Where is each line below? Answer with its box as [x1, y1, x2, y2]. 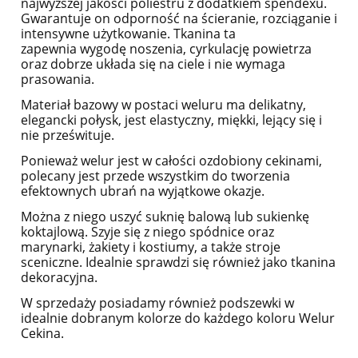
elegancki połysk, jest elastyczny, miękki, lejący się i [21, 111, 322, 129]
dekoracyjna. [21, 268, 97, 287]
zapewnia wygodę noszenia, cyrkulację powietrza [21, 40, 312, 58]
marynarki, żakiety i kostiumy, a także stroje [21, 238, 280, 257]
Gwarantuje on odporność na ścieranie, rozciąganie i [21, 10, 337, 28]
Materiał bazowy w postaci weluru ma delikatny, [21, 96, 306, 114]
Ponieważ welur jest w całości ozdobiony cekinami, [21, 152, 322, 170]
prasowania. [21, 70, 94, 89]
